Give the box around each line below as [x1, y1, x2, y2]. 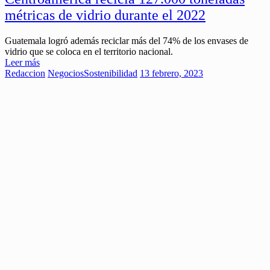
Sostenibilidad [84, 68, 137, 79]
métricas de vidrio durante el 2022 [5, 7, 206, 24]
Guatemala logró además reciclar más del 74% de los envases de [5, 36, 248, 46]
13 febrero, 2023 [140, 68, 203, 79]
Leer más [5, 57, 40, 68]
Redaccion [5, 68, 45, 79]
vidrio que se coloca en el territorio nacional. [5, 46, 173, 57]
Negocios [48, 68, 84, 79]
